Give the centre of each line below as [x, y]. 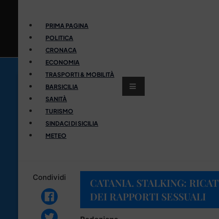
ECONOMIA [63, 62]
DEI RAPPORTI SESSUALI [148, 196]
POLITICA [59, 38]
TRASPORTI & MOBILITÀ [80, 74]
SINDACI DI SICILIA [72, 123]
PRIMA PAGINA [67, 25]
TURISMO [59, 111]
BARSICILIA [62, 87]
